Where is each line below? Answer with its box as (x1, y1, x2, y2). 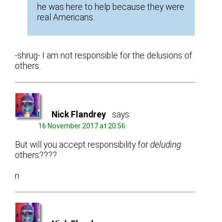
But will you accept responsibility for (15, 140, 151, 150)
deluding (150, 140, 181, 150)
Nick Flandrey (52, 109, 107, 119)
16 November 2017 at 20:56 (38, 121, 126, 130)
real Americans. (37, 12, 95, 23)
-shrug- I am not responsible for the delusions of (15, 51, 193, 61)
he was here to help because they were (37, 2, 185, 12)
